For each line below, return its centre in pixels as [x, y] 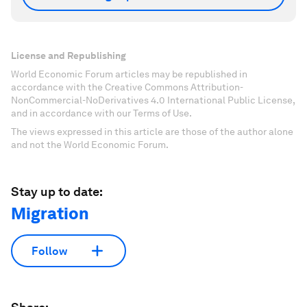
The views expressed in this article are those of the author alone [152, 132]
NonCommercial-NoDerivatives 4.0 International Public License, [153, 100]
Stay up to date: [57, 192]
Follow [49, 251]
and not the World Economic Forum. [90, 145]
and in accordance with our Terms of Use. [101, 113]
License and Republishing [69, 56]
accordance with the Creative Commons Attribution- [127, 87]
